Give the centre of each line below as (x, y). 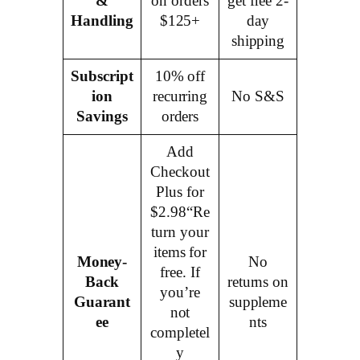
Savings (102, 116)
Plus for (180, 192)
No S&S (258, 96)
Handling (102, 20)
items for (180, 252)
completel (180, 332)
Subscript (102, 76)
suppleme (258, 302)
